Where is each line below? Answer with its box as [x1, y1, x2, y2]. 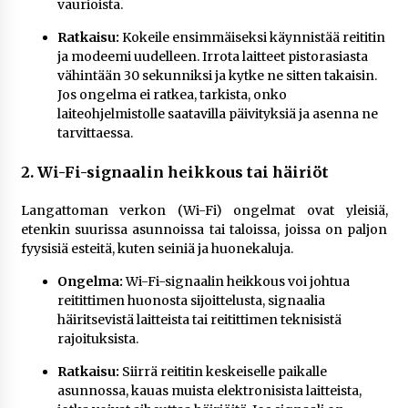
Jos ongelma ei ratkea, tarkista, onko [56, 87, 287, 103]
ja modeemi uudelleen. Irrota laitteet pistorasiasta [56, 48, 368, 65]
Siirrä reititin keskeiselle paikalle [118, 363, 327, 380]
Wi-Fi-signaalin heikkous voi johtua [122, 273, 350, 290]
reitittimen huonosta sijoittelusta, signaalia [56, 292, 325, 309]
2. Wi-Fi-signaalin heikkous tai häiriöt [20, 163, 329, 181]
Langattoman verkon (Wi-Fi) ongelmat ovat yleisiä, [20, 202, 388, 219]
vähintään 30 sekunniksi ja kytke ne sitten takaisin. [56, 67, 377, 84]
